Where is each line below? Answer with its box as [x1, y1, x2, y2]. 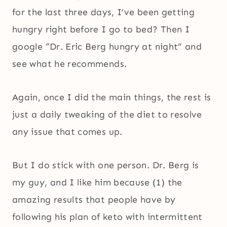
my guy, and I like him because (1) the [12, 177, 182, 188]
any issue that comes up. [12, 126, 123, 138]
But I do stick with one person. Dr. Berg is [12, 160, 199, 171]
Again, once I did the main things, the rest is [12, 92, 211, 103]
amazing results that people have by [12, 194, 176, 206]
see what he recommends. [12, 58, 127, 70]
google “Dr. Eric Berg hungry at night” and [12, 41, 202, 53]
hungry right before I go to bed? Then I [12, 24, 190, 35]
